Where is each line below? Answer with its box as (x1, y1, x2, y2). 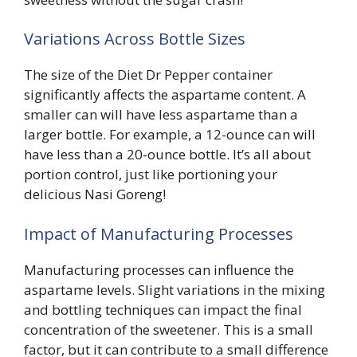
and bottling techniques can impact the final (24, 300, 302, 319)
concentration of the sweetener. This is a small (24, 320, 313, 339)
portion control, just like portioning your (24, 165, 277, 183)
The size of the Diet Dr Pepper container (24, 65, 273, 84)
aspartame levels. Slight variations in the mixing (24, 280, 325, 299)
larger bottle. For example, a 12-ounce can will (24, 125, 316, 143)
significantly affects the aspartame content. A (24, 85, 306, 104)
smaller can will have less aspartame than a (24, 105, 298, 124)
